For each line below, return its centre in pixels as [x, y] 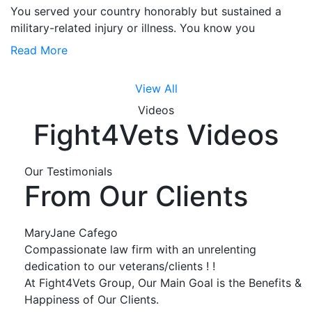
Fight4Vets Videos [156, 134]
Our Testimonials [68, 171]
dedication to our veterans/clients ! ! [120, 266]
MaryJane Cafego [71, 232]
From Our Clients [136, 196]
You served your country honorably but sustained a [146, 11]
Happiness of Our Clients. [92, 299]
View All [156, 88]
